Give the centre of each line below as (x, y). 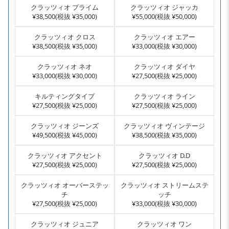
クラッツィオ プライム (65, 7)
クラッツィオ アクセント (65, 156)
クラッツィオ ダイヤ (164, 67)
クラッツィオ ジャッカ (164, 7)
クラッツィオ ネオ (65, 67)
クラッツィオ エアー (164, 37)
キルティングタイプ (65, 96)
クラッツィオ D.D (164, 156)
